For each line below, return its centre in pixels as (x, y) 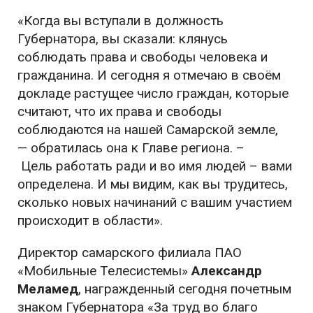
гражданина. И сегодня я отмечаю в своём (149, 75)
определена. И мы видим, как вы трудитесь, (153, 184)
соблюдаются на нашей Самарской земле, (148, 130)
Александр (227, 271)
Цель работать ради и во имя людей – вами (155, 166)
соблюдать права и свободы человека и (143, 57)
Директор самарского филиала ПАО (130, 253)
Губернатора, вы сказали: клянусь (123, 39)
